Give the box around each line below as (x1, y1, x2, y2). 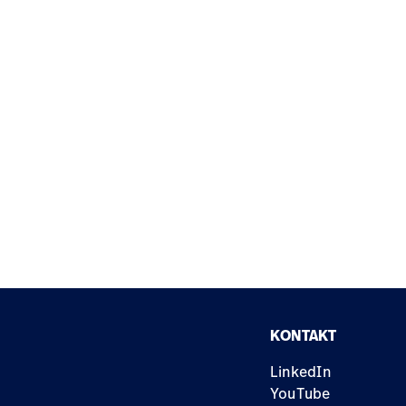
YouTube (269, 383, 331, 403)
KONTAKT (269, 325, 337, 345)
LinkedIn (269, 362, 331, 382)
